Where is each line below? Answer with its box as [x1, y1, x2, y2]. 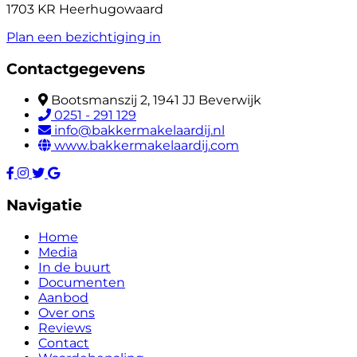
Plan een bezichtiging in [6, 29, 161, 45]
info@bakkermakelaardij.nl [54, 123, 225, 139]
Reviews [38, 320, 92, 335]
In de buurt [38, 259, 111, 275]
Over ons [38, 304, 95, 320]
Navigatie [6, 195, 82, 214]
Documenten [38, 274, 125, 290]
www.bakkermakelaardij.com [54, 138, 239, 154]
